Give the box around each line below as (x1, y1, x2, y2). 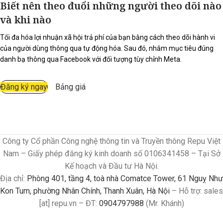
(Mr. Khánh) (143, 198, 184, 208)
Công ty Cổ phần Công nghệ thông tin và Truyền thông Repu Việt (2, 136, 221, 146)
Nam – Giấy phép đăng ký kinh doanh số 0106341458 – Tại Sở (2, 148, 221, 158)
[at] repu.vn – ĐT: (39, 198, 99, 208)
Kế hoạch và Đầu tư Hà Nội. (64, 161, 159, 171)
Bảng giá (55, 82, 86, 92)
